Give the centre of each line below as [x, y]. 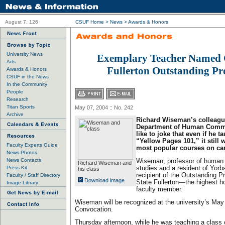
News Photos [22, 152]
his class [89, 169]
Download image [104, 180]
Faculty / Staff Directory [33, 175]
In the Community [27, 84]
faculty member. [159, 189]
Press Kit [17, 167]
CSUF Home [90, 22]
